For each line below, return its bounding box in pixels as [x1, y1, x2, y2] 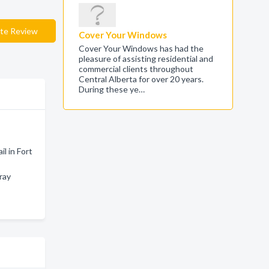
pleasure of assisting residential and [78, 53, 213, 64]
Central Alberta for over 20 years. [78, 74, 204, 84]
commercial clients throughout [78, 64, 193, 74]
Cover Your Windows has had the [78, 43, 204, 53]
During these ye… [78, 84, 145, 94]
